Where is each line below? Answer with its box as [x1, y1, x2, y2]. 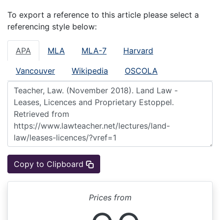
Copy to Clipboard [14, 159, 86, 169]
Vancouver [16, 65, 55, 76]
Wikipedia [72, 65, 108, 76]
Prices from [88, 192, 132, 202]
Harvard [123, 45, 153, 55]
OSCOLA [125, 65, 158, 76]
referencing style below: [7, 21, 97, 31]
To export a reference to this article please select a [7, 9, 199, 20]
